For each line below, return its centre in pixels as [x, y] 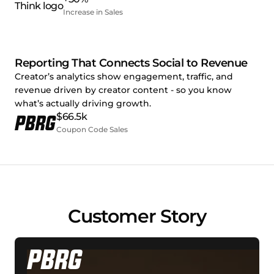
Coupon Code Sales [92, 130]
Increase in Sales [93, 12]
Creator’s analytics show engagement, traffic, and [124, 77]
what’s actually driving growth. [83, 104]
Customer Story [137, 217]
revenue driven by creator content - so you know [123, 90]
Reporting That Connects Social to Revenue [131, 63]
